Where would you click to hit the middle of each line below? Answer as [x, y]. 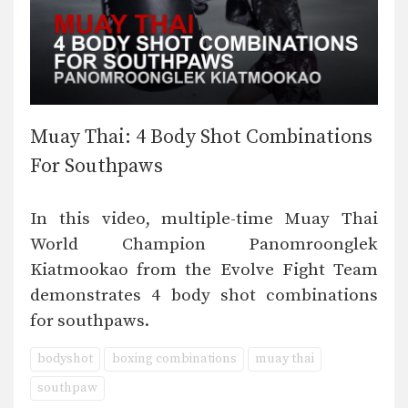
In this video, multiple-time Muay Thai [204, 219]
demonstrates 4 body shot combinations [204, 295]
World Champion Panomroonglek [204, 244]
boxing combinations [174, 358]
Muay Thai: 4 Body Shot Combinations [201, 137]
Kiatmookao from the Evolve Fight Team [204, 270]
